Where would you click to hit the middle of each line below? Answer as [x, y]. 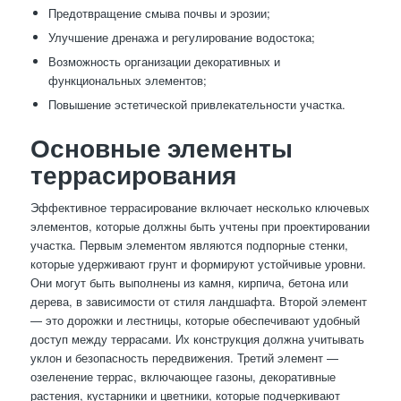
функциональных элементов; [127, 80]
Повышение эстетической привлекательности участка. [196, 104]
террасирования [133, 174]
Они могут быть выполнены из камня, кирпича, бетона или [189, 282]
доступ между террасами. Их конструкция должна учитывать [197, 338]
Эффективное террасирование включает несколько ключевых [200, 207]
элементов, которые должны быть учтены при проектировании [200, 226]
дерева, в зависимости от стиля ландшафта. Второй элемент [198, 301]
